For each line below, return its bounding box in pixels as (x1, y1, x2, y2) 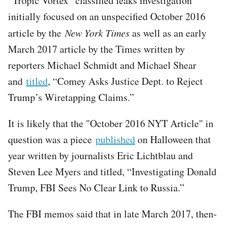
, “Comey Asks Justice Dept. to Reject (48, 74, 203, 88)
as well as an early (130, 26, 206, 40)
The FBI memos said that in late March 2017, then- (8, 206, 217, 220)
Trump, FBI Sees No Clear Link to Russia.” (8, 180, 184, 194)
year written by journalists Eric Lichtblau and (8, 148, 193, 162)
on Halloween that (135, 132, 211, 146)
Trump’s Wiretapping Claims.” (8, 90, 138, 104)
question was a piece (8, 132, 95, 146)
